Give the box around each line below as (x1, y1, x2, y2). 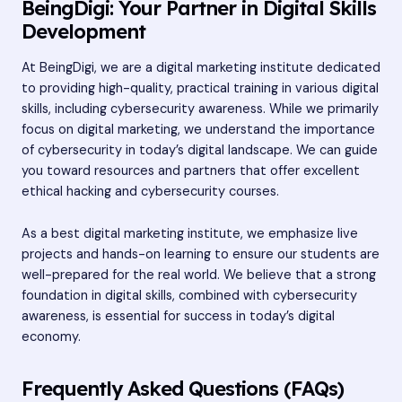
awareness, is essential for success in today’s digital (22, 307, 335, 325)
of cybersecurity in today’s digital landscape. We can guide (22, 142, 378, 160)
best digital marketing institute (51, 224, 240, 242)
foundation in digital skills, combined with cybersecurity (22, 286, 357, 304)
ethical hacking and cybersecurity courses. (22, 183, 279, 201)
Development (22, 18, 145, 43)
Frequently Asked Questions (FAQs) (22, 375, 344, 400)
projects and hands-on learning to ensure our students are (22, 245, 380, 263)
